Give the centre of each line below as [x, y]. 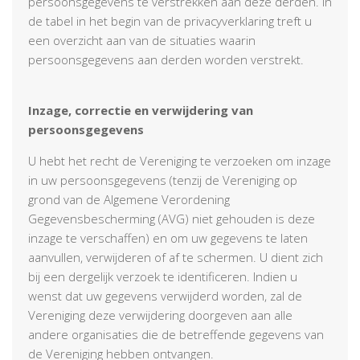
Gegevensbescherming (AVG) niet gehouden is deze [172, 218]
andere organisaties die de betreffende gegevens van [176, 334]
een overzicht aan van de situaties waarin [142, 40]
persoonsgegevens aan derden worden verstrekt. [166, 59]
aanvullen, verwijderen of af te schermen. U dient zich [176, 257]
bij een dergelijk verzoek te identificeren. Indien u [163, 276]
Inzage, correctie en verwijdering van [141, 110]
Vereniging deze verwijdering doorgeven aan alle [160, 315]
